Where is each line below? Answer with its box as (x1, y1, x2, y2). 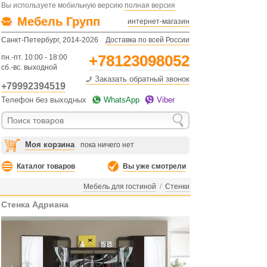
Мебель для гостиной (83, 182, 156, 191)
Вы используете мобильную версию (1, 1, 125, 10)
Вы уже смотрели (123, 162, 186, 170)
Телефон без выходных (1, 95, 89, 104)
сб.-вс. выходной (1, 63, 57, 72)
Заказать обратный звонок (95, 74, 190, 83)
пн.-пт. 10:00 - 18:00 (1, 53, 67, 61)
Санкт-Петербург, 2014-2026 (1, 36, 98, 44)
